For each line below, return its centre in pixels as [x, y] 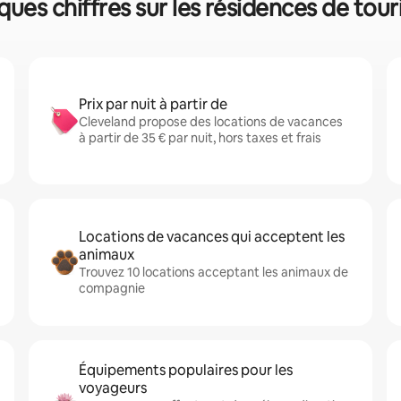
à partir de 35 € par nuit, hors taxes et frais [200, 138]
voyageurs [113, 388]
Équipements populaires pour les [186, 370]
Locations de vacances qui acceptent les [212, 237]
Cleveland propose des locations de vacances [211, 122]
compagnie [112, 288]
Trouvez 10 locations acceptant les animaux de [213, 272]
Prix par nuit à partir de [153, 104]
